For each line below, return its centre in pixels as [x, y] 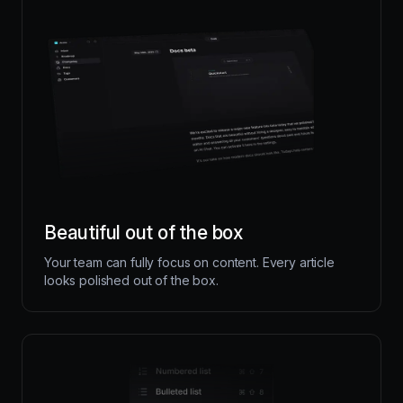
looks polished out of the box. [131, 280]
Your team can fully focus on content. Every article [189, 262]
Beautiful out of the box [143, 232]
